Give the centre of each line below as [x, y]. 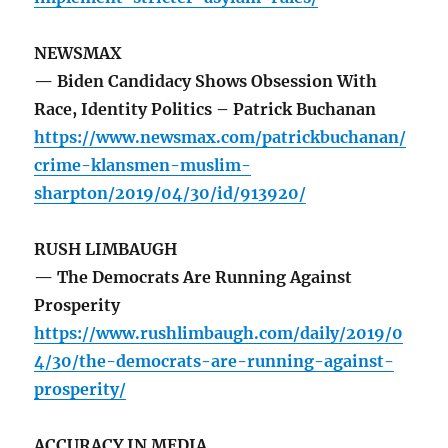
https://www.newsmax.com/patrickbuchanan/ [220, 137]
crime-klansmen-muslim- [143, 165]
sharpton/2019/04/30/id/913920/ [170, 193]
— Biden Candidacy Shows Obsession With [206, 81]
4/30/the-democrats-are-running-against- [214, 361]
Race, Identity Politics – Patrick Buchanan [205, 109]
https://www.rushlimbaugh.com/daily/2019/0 [219, 333]
